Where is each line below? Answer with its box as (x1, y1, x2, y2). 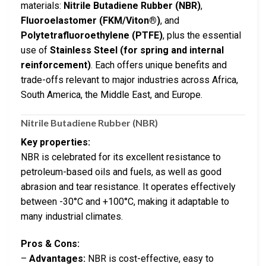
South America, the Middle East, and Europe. (21, 88, 202, 100)
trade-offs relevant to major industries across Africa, (21, 74, 238, 85)
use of (21, 44, 50, 56)
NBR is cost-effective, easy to (85, 252, 214, 264)
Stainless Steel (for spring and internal (50, 44, 224, 56)
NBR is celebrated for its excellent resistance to (21, 151, 221, 163)
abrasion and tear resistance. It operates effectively (21, 180, 236, 192)
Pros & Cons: (21, 237, 80, 249)
